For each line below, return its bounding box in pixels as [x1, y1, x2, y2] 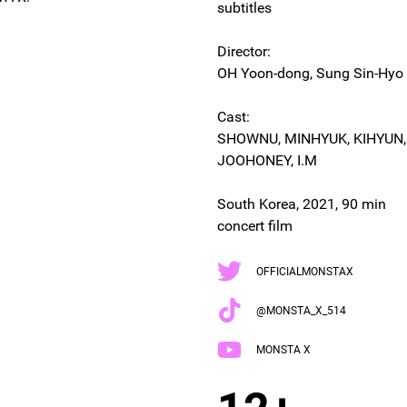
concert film [217, 217, 293, 234]
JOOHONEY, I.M [217, 152, 317, 169]
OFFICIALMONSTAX [256, 264, 353, 278]
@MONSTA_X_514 [256, 303, 346, 317]
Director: [217, 43, 271, 60]
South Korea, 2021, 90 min [217, 195, 386, 213]
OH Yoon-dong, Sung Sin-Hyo [217, 65, 403, 82]
